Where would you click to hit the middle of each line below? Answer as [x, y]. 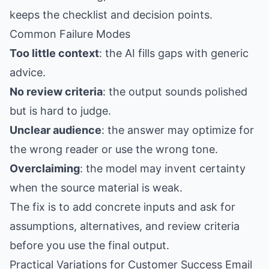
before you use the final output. [89, 245]
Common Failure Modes [70, 34]
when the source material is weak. [96, 188]
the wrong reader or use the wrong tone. [114, 149]
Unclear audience [56, 130]
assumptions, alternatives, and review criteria [125, 226]
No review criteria [56, 92]
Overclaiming [45, 168]
